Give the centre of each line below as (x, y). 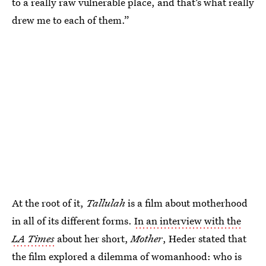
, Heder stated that (205, 238)
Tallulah (106, 202)
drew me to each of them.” (71, 20)
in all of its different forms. (73, 220)
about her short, (93, 238)
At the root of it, (49, 202)
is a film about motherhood (186, 202)
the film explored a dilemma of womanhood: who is (127, 256)
